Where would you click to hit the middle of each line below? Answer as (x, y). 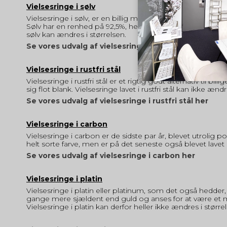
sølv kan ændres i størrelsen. (77, 34)
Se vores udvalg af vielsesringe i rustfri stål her (117, 101)
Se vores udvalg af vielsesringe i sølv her (105, 46)
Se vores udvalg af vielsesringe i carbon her (111, 155)
